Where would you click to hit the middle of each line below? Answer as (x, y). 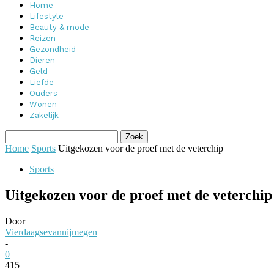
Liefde (42, 82)
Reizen (43, 38)
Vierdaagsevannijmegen (51, 232)
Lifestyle (46, 16)
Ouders (43, 93)
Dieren (42, 60)
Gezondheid (53, 49)
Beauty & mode (59, 27)
